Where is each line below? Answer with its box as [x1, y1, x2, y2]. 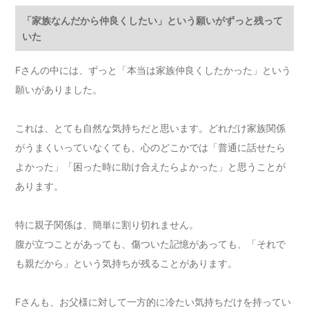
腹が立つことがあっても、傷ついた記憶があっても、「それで [15, 238, 286, 250]
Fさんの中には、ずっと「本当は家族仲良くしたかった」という [15, 64, 292, 77]
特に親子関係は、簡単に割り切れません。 [15, 219, 199, 231]
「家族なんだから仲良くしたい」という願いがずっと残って [22, 14, 283, 27]
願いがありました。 [15, 83, 103, 96]
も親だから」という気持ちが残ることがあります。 [15, 257, 238, 270]
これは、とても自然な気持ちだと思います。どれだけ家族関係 [15, 122, 286, 134]
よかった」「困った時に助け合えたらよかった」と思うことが [15, 161, 286, 173]
